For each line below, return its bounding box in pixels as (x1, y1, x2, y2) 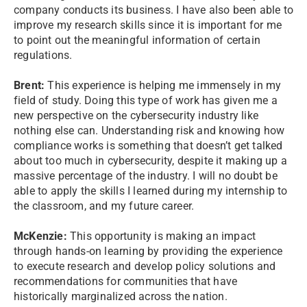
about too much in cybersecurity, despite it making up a (14, 154, 288, 167)
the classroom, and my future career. (14, 199, 195, 212)
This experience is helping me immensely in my (45, 79, 282, 92)
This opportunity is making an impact (66, 230, 256, 243)
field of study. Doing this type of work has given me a (14, 94, 278, 107)
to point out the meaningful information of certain (14, 34, 261, 47)
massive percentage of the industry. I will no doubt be (14, 169, 278, 182)
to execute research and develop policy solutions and (14, 260, 276, 273)
